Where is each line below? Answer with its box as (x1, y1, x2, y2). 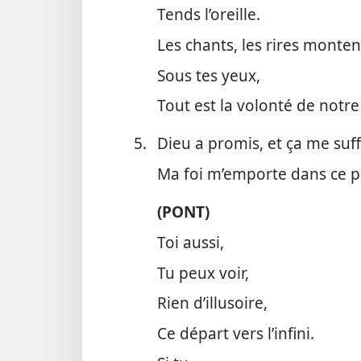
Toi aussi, (156, 230, 224, 253)
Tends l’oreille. (156, 3, 260, 26)
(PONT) (156, 201, 210, 223)
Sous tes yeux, (156, 64, 260, 86)
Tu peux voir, (156, 261, 249, 284)
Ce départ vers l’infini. (156, 322, 314, 344)
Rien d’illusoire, (156, 292, 268, 314)
